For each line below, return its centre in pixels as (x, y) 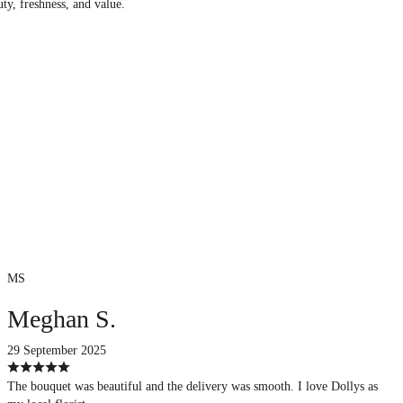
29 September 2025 (57, 350)
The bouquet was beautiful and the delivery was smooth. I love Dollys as (193, 386)
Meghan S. (62, 318)
